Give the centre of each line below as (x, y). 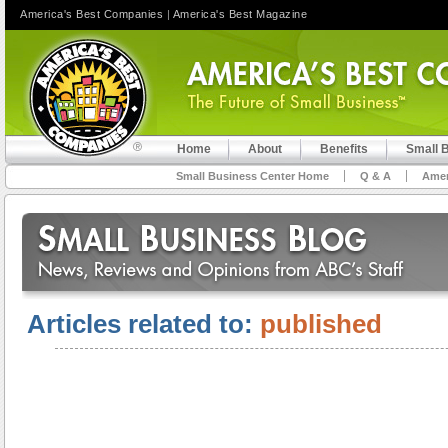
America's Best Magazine (239, 14)
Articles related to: (143, 324)
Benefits (344, 149)
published (321, 324)
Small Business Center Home (252, 176)
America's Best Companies (91, 14)
